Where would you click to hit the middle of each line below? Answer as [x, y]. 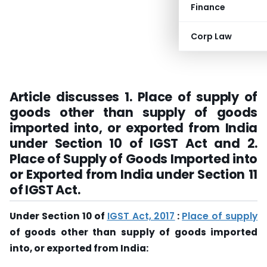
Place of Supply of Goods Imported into [133, 159]
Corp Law [211, 36]
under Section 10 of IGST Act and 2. [133, 143]
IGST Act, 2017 [141, 216]
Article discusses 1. [74, 97]
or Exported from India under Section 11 [133, 174]
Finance [208, 7]
